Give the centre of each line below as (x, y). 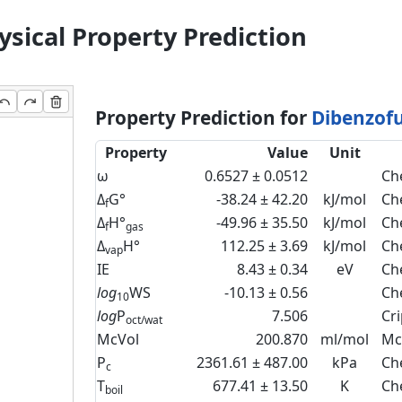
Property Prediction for (203, 118)
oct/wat (144, 320)
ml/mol (345, 339)
